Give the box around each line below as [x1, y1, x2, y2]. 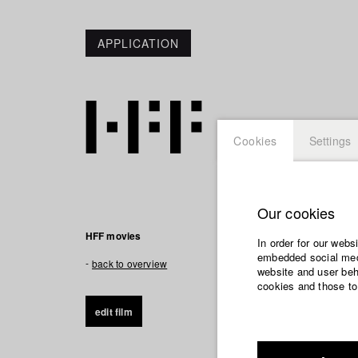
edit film [95, 304, 133, 319]
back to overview [92, 257, 168, 270]
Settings [308, 133, 352, 149]
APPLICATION [97, 35, 179, 51]
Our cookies [257, 202, 336, 223]
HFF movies [86, 229, 141, 243]
